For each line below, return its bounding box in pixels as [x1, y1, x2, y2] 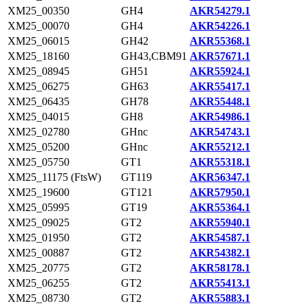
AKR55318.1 [190, 156, 250, 168]
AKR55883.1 [190, 292, 250, 304]
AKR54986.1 [190, 111, 250, 122]
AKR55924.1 [190, 65, 250, 77]
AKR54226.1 [190, 20, 250, 32]
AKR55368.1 [190, 35, 250, 47]
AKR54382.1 [190, 247, 250, 258]
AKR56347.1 [190, 171, 250, 183]
